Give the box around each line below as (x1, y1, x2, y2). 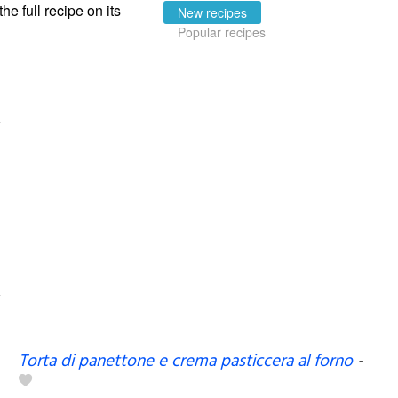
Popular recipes (177, 22, 266, 41)
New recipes (177, 3, 247, 21)
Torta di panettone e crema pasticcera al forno (18, 347, 353, 375)
